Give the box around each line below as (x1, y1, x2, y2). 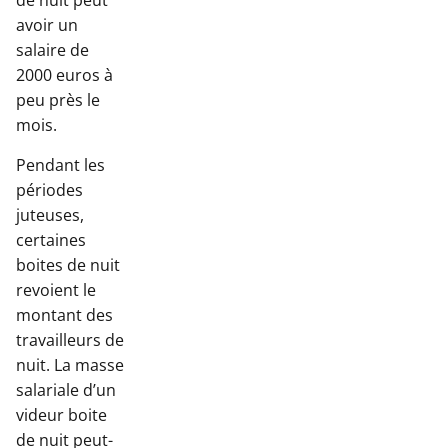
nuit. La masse (16, 353, 124, 376)
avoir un (16, 14, 78, 37)
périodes (16, 178, 83, 201)
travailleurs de (16, 328, 124, 351)
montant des (16, 303, 113, 326)
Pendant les (16, 153, 105, 176)
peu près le (16, 89, 100, 112)
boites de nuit (16, 253, 120, 276)
